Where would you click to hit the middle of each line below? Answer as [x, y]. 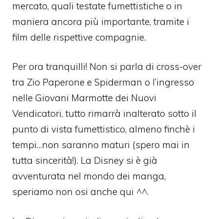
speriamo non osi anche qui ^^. [80, 192]
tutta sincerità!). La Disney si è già [85, 161]
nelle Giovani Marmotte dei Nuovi [84, 98]
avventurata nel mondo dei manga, [89, 176]
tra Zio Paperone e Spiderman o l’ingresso [103, 82]
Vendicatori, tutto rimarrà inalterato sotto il [104, 114]
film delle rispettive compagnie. [79, 37]
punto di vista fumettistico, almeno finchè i [104, 129]
